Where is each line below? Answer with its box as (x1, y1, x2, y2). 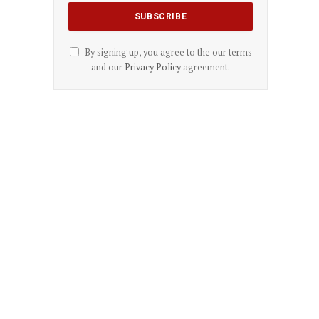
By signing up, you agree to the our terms (82, 46, 252, 58)
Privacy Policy (125, 61, 181, 73)
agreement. (181, 61, 230, 73)
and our (91, 61, 125, 73)
